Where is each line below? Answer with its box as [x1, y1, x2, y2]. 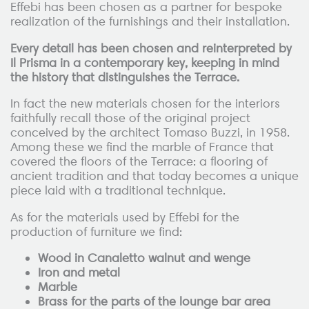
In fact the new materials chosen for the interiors [10, 96, 280, 112]
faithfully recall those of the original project [10, 110, 250, 126]
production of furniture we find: [10, 223, 182, 239]
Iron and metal [38, 265, 120, 281]
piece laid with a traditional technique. [10, 183, 226, 199]
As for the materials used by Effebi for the [10, 209, 239, 225]
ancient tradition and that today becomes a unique [10, 168, 299, 184]
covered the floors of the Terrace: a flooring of [10, 154, 268, 170]
